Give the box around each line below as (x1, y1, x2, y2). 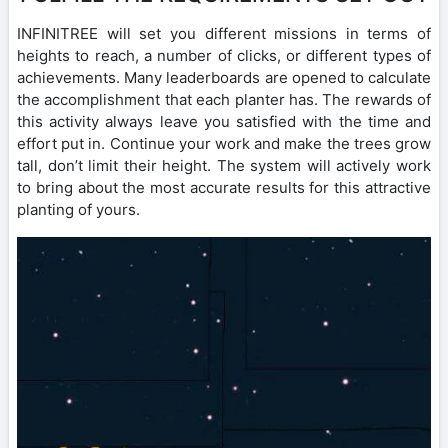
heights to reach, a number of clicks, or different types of (17, 46, 431, 66)
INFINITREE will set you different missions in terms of (17, 24, 431, 44)
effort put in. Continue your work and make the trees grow (17, 134, 431, 154)
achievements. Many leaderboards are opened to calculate (17, 68, 431, 88)
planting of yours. (17, 200, 140, 220)
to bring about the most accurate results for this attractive (17, 178, 431, 198)
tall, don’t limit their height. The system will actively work (17, 156, 431, 176)
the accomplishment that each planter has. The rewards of (17, 90, 431, 110)
